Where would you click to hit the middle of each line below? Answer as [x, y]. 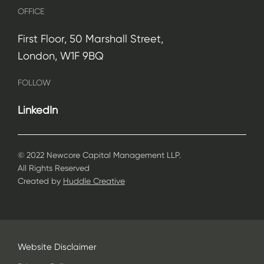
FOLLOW [34, 82]
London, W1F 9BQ [60, 55]
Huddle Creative [94, 181]
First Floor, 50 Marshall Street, [90, 38]
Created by [39, 181]
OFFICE [31, 11]
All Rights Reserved [53, 168]
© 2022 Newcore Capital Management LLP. [99, 155]
